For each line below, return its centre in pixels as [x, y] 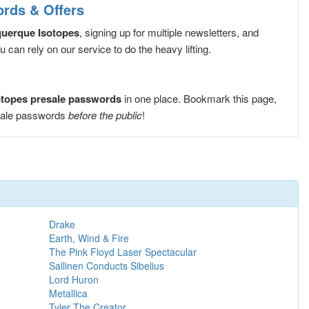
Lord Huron [74, 279]
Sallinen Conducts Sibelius [107, 265]
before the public [105, 114]
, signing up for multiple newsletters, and [169, 32]
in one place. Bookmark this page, [199, 98]
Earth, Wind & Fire [89, 238]
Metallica [69, 293]
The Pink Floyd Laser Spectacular [123, 251]
